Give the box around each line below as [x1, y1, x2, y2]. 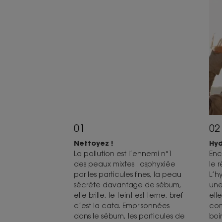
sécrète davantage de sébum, [73, 180, 181, 189]
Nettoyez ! [73, 138, 113, 148]
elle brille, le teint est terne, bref [73, 191, 183, 200]
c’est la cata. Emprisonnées [73, 201, 169, 210]
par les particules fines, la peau [73, 170, 181, 179]
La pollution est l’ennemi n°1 [73, 149, 172, 158]
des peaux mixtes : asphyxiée [73, 160, 175, 168]
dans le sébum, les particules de [73, 212, 185, 221]
